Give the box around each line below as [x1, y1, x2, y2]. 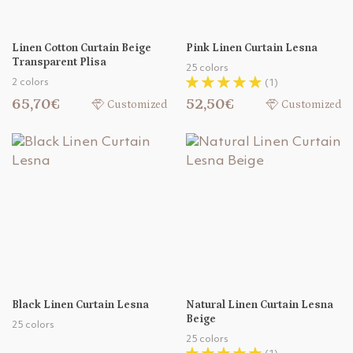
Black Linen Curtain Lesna [12, 299, 149, 312]
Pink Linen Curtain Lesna [186, 42, 318, 55]
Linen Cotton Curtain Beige [12, 42, 151, 55]
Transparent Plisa [12, 56, 106, 69]
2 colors [12, 77, 48, 88]
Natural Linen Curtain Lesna [186, 299, 333, 312]
